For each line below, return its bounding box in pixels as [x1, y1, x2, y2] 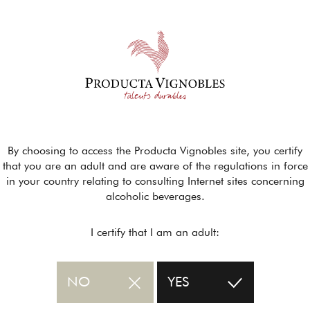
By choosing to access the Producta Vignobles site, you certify [8, 146, 302, 157]
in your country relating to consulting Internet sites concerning [6, 176, 304, 188]
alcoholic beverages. [105, 192, 205, 203]
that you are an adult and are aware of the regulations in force [2, 161, 308, 172]
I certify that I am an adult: [91, 228, 219, 239]
